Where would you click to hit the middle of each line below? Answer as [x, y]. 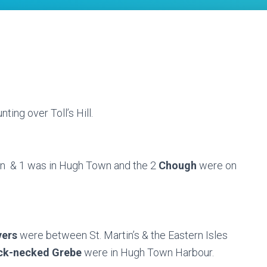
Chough [179, 165]
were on [218, 165]
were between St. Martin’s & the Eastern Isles [124, 235]
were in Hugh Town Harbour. [150, 252]
